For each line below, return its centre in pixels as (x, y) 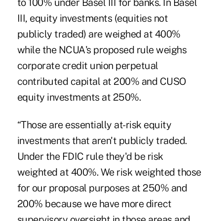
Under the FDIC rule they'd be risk (90, 156)
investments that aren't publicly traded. (102, 140)
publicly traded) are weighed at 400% (99, 34)
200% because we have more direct (94, 203)
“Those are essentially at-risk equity (94, 125)
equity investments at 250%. (79, 97)
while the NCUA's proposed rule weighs (102, 50)
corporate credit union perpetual (88, 65)
